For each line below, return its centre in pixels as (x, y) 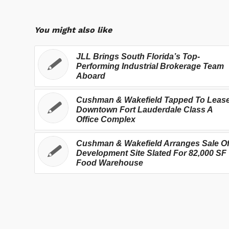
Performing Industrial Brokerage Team (150, 66)
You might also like (73, 30)
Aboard (91, 76)
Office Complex (106, 119)
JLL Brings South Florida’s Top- (138, 56)
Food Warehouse (110, 163)
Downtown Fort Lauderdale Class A (144, 109)
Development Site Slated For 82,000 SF (151, 153)
